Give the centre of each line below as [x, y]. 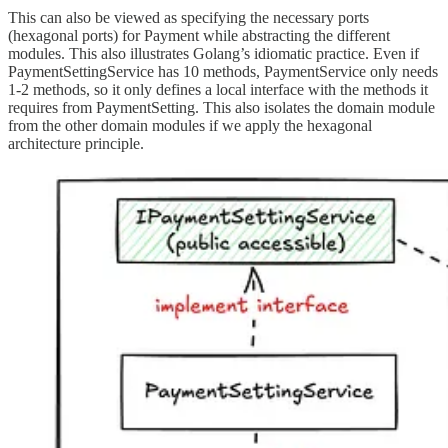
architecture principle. [76, 143]
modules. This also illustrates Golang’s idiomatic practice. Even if [213, 53]
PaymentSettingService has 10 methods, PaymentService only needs [223, 71]
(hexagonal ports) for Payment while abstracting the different [199, 35]
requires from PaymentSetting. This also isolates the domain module [221, 107]
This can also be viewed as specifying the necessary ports [188, 17]
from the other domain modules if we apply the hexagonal [190, 125]
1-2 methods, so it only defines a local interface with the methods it [218, 89]
